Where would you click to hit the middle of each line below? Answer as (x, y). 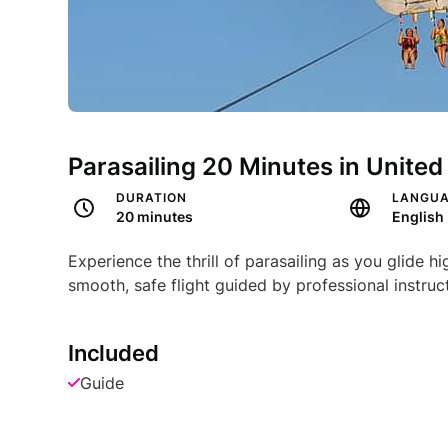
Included (113, 353)
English (418, 217)
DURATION (151, 198)
